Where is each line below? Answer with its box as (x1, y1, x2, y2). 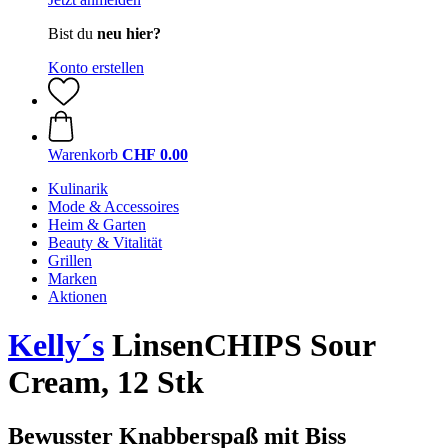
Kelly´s (8, 327, 104, 364)
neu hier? (97, 25, 161, 42)
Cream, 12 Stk (8, 364, 204, 401)
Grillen (48, 252, 92, 269)
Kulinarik (48, 180, 108, 197)
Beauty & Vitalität (48, 234, 162, 251)
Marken (48, 270, 97, 287)
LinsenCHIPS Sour (104, 327, 375, 364)
